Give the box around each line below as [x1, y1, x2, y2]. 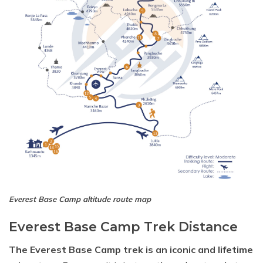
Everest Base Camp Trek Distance [9, 218, 238, 235]
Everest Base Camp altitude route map [9, 194, 151, 204]
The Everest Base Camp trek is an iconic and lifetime [9, 243, 253, 255]
